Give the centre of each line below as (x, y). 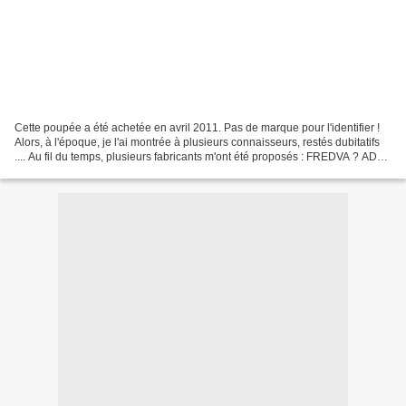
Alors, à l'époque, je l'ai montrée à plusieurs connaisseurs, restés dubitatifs (197, 142)
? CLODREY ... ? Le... (68, 171)
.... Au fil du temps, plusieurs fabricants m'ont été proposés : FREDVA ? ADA (199, 156)
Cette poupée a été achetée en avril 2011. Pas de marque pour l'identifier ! (197, 127)
